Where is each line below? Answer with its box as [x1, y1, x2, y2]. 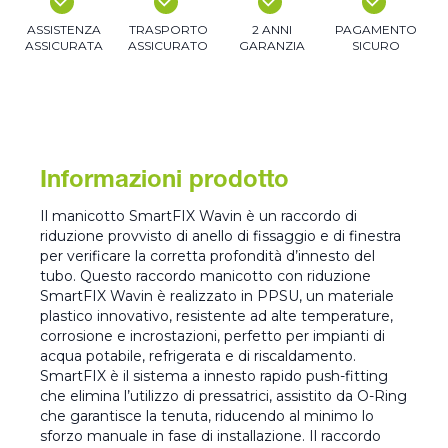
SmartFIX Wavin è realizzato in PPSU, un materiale [40, 287, 394, 306]
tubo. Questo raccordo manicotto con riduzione [40, 267, 371, 286]
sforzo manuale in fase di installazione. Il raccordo [40, 427, 381, 446]
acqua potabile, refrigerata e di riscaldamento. [40, 347, 356, 366]
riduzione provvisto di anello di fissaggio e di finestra [40, 227, 401, 246]
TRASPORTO [128, 22, 208, 38]
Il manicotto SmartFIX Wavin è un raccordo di [40, 207, 357, 226]
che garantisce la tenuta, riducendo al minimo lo [40, 407, 374, 426]
